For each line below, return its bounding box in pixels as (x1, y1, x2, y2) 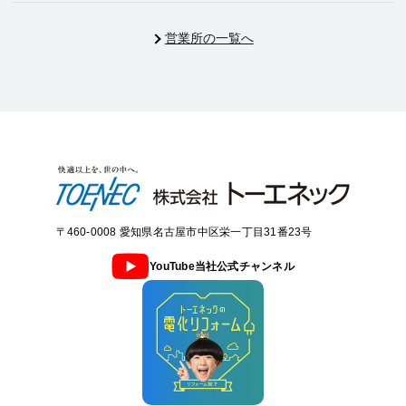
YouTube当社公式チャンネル (150, 259, 295, 273)
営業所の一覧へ (164, 31, 254, 46)
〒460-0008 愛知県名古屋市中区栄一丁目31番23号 (55, 226, 313, 238)
